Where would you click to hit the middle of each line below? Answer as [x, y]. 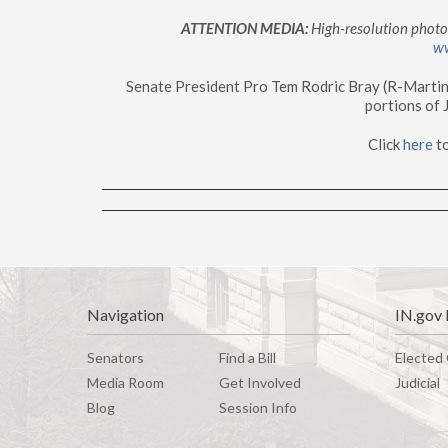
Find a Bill [247, 357]
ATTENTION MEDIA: [245, 28]
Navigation [125, 314]
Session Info [257, 407]
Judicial [417, 382]
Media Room [125, 382]
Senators [115, 357]
